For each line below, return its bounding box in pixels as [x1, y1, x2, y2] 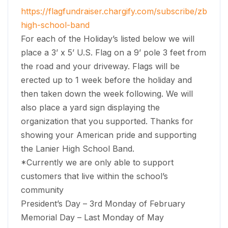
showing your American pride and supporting [21, 130, 196, 140]
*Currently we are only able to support [21, 157, 174, 167]
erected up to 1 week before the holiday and [21, 75, 192, 85]
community [21, 185, 64, 195]
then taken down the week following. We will [21, 89, 193, 99]
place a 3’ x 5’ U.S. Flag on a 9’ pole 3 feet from [21, 47, 206, 58]
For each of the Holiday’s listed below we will [21, 34, 194, 44]
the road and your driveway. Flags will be [21, 61, 180, 71]
